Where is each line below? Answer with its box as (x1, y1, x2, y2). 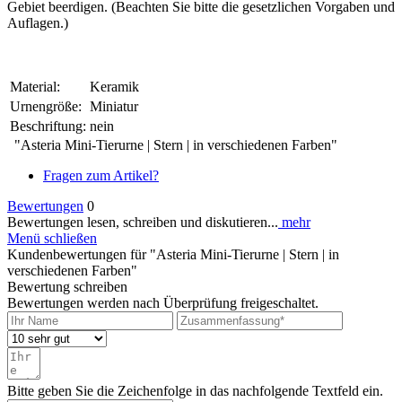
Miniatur (90, 98, 138, 114)
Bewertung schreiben (7, 278, 127, 294)
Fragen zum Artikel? (43, 167, 159, 183)
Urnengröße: (10, 98, 82, 114)
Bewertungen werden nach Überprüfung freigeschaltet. (7, 294, 319, 310)
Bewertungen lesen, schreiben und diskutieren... (7, 214, 278, 230)
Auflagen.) (7, 14, 68, 31)
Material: (10, 78, 60, 94)
